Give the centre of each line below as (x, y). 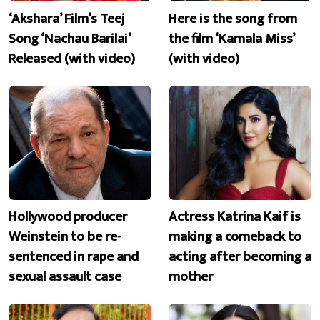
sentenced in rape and (74, 257)
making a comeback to (235, 237)
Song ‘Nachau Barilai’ (69, 38)
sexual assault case (65, 277)
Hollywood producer (68, 217)
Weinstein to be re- (65, 237)
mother (191, 277)
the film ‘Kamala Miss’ (231, 38)
